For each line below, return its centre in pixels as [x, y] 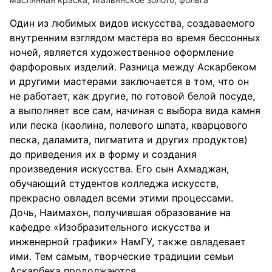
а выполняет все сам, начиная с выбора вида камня [135, 110]
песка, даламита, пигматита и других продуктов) [129, 140]
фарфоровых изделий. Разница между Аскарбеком [133, 67]
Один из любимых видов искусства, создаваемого [132, 23]
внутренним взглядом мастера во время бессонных [135, 38]
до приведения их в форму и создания [103, 154]
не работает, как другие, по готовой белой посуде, [132, 96]
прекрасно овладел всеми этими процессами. [121, 198]
